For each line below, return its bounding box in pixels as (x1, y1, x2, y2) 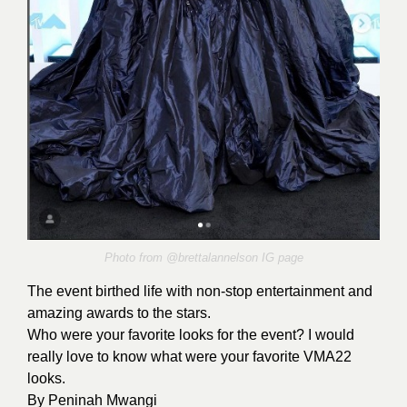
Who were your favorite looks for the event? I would (27, 327, 354, 343)
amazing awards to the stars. (27, 305, 211, 322)
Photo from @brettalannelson (104, 251, 262, 265)
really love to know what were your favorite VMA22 (27, 349, 352, 365)
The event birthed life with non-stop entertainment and (27, 283, 372, 300)
